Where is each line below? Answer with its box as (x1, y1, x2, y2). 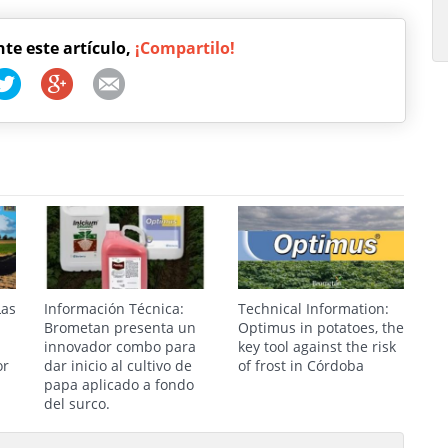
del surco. (44, 394, 110, 413)
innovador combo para (44, 337, 196, 356)
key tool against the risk (238, 337, 396, 356)
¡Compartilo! (134, 37, 235, 59)
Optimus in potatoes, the (238, 318, 404, 337)
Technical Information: (238, 299, 389, 318)
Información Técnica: (44, 299, 184, 318)
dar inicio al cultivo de (44, 356, 192, 375)
